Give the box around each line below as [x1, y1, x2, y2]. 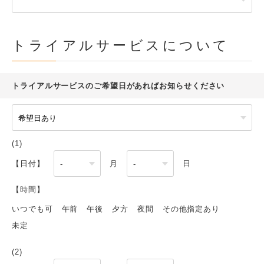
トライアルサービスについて [12, 38, 230, 53]
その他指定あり [162, 204, 220, 213]
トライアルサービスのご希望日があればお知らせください [12, 81, 225, 90]
